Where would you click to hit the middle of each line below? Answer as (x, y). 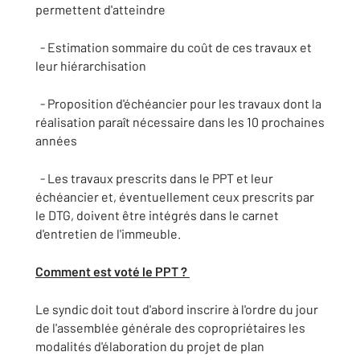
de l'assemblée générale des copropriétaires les (170, 327)
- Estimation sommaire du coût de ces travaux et (174, 47)
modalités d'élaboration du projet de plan (150, 346)
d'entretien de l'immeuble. (108, 233)
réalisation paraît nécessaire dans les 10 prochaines (180, 122)
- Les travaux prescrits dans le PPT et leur (154, 178)
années (56, 140)
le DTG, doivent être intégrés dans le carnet (157, 215)
